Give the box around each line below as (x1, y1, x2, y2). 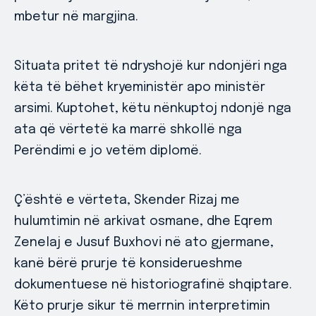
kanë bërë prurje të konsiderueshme (14, 257, 243, 270)
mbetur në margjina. (14, 11, 138, 23)
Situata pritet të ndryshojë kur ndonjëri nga (14, 60, 287, 73)
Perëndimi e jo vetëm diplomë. (14, 145, 202, 157)
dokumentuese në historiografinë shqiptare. (14, 279, 292, 291)
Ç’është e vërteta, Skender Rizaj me (14, 194, 240, 207)
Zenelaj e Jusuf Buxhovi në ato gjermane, (14, 236, 274, 249)
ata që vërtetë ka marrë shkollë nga (14, 123, 242, 136)
